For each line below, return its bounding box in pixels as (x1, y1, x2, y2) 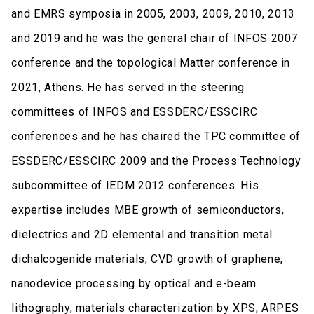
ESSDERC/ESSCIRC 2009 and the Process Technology (11, 153, 301, 168)
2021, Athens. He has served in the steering (11, 80, 245, 94)
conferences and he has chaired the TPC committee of (11, 129, 301, 143)
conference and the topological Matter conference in (11, 55, 291, 69)
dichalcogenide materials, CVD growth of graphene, (11, 252, 283, 266)
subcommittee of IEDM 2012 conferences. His (11, 178, 259, 192)
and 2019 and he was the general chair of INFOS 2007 (11, 31, 299, 45)
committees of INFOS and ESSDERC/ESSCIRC (11, 104, 258, 118)
